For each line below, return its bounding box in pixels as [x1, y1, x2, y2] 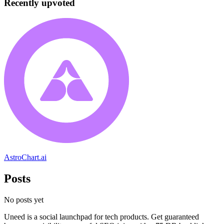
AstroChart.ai [4, 153, 46, 162]
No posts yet [4, 195, 43, 204]
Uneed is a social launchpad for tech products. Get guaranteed [4, 212, 199, 221]
